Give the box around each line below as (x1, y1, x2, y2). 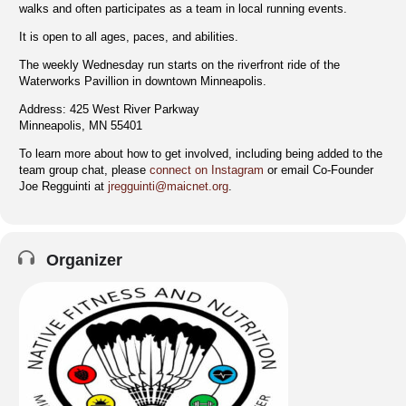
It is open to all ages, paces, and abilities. (19, 29, 238, 43)
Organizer (46, 250, 122, 269)
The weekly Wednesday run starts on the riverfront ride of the (19, 57, 340, 72)
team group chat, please (19, 162, 150, 177)
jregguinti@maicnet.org (108, 179, 228, 193)
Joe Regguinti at (19, 179, 108, 193)
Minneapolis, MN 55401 (19, 118, 142, 132)
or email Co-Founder (264, 162, 373, 177)
